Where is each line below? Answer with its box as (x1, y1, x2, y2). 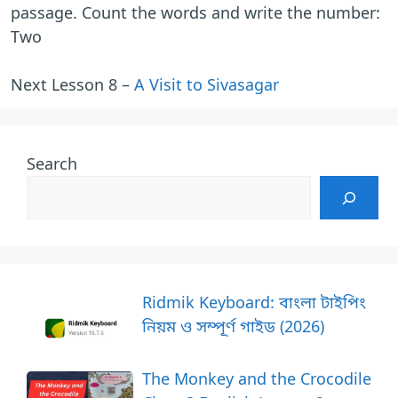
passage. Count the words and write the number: (11, 2, 385, 24)
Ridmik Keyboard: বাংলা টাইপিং (142, 291, 366, 314)
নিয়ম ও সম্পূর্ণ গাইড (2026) (142, 315, 324, 338)
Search (27, 153, 77, 175)
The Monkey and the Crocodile (142, 367, 371, 389)
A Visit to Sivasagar (134, 74, 279, 96)
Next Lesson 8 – (11, 74, 134, 96)
